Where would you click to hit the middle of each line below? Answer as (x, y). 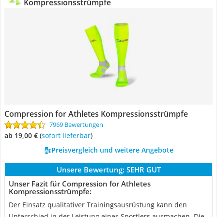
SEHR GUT (143, 170)
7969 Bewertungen (76, 124)
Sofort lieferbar (68, 135)
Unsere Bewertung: (90, 170)
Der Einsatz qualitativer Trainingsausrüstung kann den (98, 205)
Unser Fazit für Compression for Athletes (80, 184)
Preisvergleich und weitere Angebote (112, 150)
